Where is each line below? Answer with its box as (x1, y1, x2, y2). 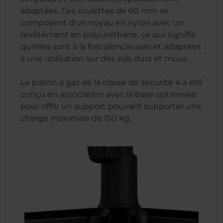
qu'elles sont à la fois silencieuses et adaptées (20, 42, 201, 51)
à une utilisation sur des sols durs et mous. (20, 54, 189, 63)
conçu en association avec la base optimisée (20, 90, 196, 99)
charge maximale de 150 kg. (20, 113, 131, 123)
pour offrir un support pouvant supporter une (20, 102, 202, 111)
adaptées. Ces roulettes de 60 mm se (20, 6, 169, 15)
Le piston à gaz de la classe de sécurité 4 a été (20, 78, 203, 87)
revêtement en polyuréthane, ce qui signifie (20, 30, 196, 39)
